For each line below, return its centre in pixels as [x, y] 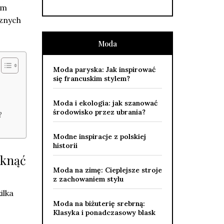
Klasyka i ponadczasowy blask [104, 212]
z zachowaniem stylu [88, 179]
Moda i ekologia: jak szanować [105, 103]
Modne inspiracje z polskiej [99, 136]
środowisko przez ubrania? [99, 112]
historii [65, 145]
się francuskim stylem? [91, 78]
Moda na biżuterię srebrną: [99, 203]
